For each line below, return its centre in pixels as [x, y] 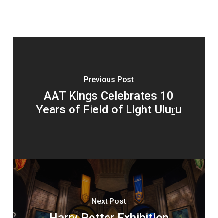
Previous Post [109, 80]
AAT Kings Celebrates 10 [109, 96]
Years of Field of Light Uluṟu [109, 110]
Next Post [109, 201]
